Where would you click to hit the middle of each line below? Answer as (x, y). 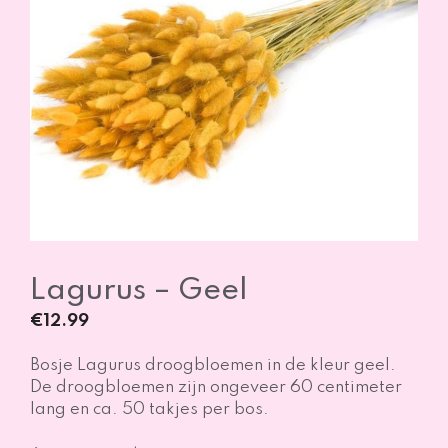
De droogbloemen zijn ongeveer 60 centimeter (216, 388)
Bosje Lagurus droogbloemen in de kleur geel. (213, 366)
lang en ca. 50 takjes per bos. (149, 410)
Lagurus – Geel (138, 290)
